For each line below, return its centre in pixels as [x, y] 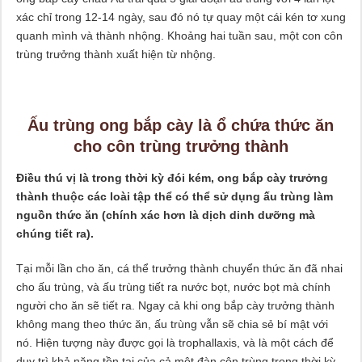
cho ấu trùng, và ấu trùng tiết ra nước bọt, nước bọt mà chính [173, 287]
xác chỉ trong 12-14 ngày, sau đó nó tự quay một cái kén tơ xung [181, 17]
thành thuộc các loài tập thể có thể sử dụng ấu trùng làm [174, 197]
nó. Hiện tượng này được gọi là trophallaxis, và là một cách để [175, 343]
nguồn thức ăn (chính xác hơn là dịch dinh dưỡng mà [165, 215]
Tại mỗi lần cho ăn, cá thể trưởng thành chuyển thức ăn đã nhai [179, 269]
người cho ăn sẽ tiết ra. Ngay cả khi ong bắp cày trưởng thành [175, 306]
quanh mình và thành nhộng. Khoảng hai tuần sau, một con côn [179, 36]
